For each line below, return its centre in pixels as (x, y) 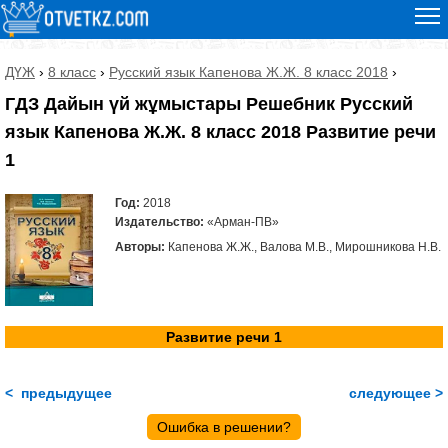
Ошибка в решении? (224, 426)
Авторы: (139, 247)
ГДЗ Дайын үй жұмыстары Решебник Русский (209, 104)
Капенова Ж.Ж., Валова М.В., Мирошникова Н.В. (302, 247)
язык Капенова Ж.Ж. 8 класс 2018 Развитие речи (220, 132)
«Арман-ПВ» (241, 222)
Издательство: (159, 222)
